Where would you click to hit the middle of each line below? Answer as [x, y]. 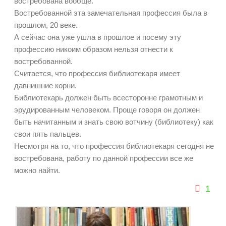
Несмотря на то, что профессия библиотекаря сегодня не [114, 146]
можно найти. [37, 171]
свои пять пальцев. [48, 134]
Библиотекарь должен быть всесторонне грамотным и [108, 98]
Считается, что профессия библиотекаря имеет [97, 74]
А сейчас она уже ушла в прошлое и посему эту [98, 37]
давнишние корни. [45, 86]
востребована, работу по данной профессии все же [104, 158]
